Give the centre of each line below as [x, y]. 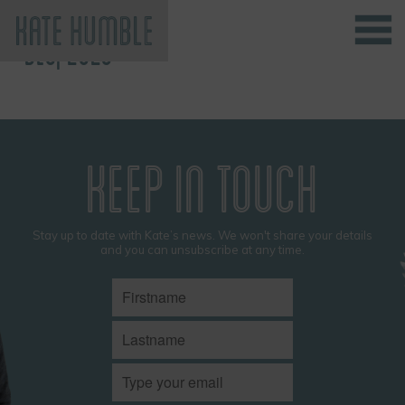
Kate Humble [80, 71]
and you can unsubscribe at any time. [202, 250]
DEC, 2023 [68, 52]
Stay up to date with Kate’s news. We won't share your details [202, 235]
